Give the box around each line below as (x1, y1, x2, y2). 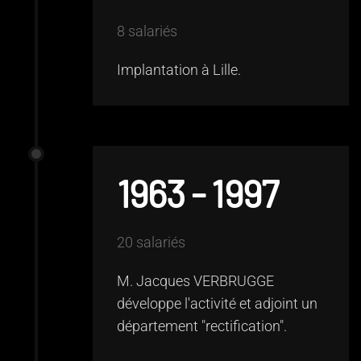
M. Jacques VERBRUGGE (117, 272, 274, 289)
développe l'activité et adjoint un (117, 295, 317, 312)
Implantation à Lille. (117, 61, 241, 78)
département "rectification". (117, 317, 287, 334)
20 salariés (117, 234, 185, 251)
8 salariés (117, 23, 177, 39)
